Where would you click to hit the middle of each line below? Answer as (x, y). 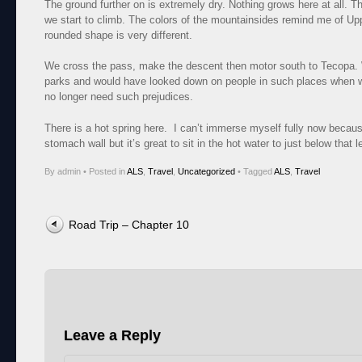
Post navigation (81, 221)
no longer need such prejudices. (120, 97)
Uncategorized (206, 172)
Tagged (259, 172)
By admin (64, 172)
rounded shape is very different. (120, 35)
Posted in (108, 172)
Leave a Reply (112, 336)
